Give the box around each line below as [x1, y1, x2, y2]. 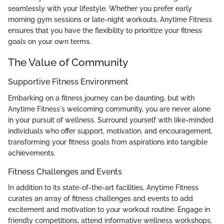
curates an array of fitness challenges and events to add [8, 194, 193, 202]
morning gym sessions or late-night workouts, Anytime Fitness [8, 15, 212, 23]
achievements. [8, 148, 55, 157]
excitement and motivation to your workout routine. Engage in [8, 205, 210, 213]
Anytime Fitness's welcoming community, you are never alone [8, 104, 210, 113]
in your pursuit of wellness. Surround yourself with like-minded [8, 115, 213, 124]
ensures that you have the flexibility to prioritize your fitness [8, 26, 202, 34]
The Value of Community [8, 55, 128, 68]
